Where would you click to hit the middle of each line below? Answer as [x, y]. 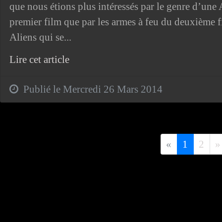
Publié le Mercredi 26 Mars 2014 [90, 89]
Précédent [192, 144]
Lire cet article [39, 59]
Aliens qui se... [40, 37]
